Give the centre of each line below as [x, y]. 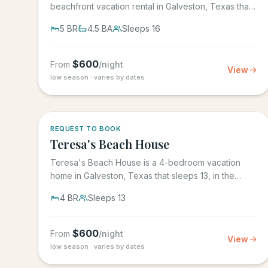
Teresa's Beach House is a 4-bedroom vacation [145, 162]
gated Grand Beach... [92, 189]
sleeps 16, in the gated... [98, 19]
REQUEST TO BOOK [86, 129]
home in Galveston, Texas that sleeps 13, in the [142, 176]
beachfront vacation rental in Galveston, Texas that [151, 6]
